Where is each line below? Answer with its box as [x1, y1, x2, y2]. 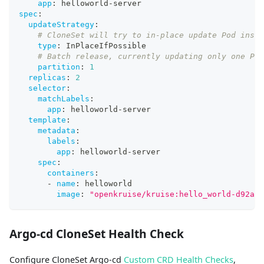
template [28, 115, 66, 125]
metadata [38, 126, 75, 136]
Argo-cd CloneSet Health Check [9, 226, 184, 242]
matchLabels [38, 94, 90, 104]
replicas [28, 73, 66, 82]
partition [38, 62, 80, 72]
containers [47, 169, 94, 178]
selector [28, 84, 66, 93]
